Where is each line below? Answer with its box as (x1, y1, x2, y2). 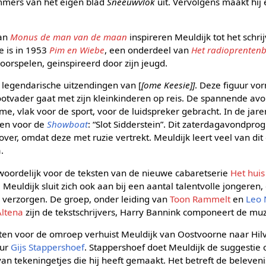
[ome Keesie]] (141, 79, 195, 91)
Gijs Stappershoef (11, 240, 85, 253)
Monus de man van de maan (10, 31, 128, 43)
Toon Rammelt (170, 192, 231, 205)
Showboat (47, 118, 88, 131)
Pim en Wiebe (49, 44, 105, 56)
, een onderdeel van (104, 44, 192, 56)
